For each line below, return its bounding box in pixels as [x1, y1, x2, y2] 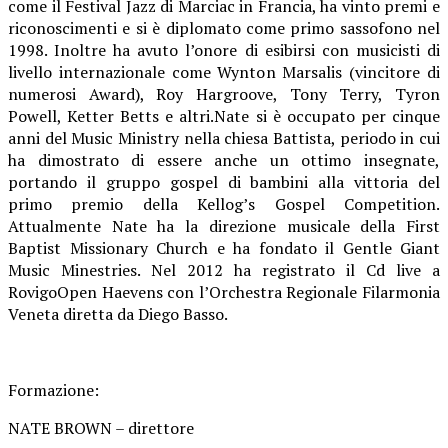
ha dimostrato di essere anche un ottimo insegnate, [8, 148, 440, 171]
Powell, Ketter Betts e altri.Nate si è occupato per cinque [8, 104, 440, 127]
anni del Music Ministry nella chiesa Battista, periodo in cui [8, 126, 440, 149]
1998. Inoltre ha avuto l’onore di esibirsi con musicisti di [8, 38, 440, 61]
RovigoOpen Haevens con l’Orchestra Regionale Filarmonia [8, 280, 440, 303]
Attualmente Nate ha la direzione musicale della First [8, 214, 440, 237]
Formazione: [8, 378, 99, 401]
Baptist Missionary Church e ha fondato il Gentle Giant [8, 236, 440, 259]
